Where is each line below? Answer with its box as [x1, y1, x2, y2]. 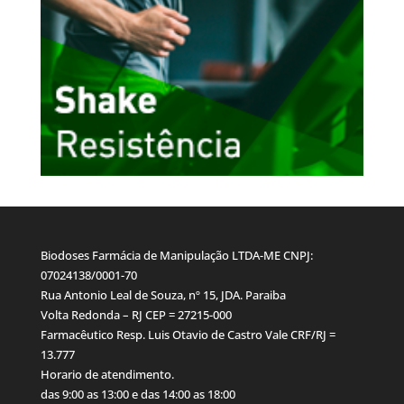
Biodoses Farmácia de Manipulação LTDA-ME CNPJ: [40, 246, 313, 263]
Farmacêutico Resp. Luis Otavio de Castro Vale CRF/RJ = [40, 326, 335, 343]
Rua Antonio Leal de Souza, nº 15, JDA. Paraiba [40, 286, 286, 303]
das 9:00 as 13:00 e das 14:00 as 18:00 [40, 385, 235, 402]
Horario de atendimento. [40, 365, 174, 382]
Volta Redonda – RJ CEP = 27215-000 [40, 306, 232, 323]
